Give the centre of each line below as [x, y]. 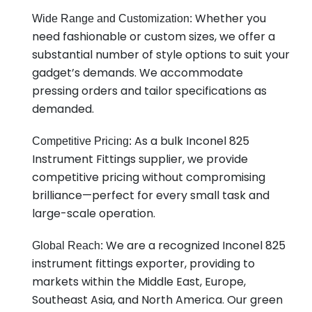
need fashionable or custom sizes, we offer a [153, 37]
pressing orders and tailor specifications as [149, 91]
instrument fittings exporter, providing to [143, 264]
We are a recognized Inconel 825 [194, 245]
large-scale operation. [93, 213]
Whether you [229, 18]
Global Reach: [67, 245]
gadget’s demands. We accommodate [137, 73]
